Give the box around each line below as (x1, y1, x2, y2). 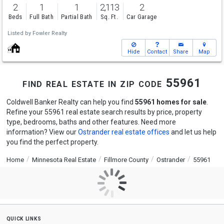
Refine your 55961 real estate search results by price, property (6, 108, 202, 116)
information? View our (6, 128, 78, 136)
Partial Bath (60, 13, 92, 21)
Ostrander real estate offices (77, 128, 169, 136)
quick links (6, 214, 41, 222)
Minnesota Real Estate (31, 156, 96, 163)
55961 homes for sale (134, 98, 206, 106)
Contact (147, 48, 167, 55)
